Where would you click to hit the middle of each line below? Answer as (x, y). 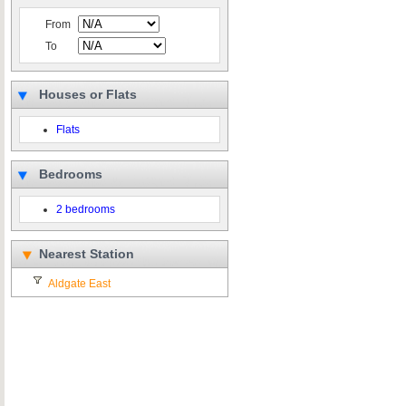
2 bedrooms (86, 209)
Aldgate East (79, 284)
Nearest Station (87, 254)
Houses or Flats (88, 94)
